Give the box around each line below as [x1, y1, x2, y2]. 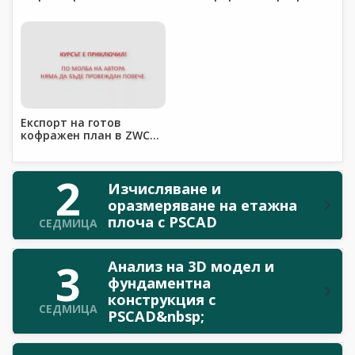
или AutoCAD [21, 139, 94, 155]
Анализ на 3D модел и [108, 256, 274, 276]
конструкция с [108, 289, 216, 309]
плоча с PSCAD [108, 212, 217, 231]
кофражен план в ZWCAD [21, 127, 165, 143]
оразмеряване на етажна [108, 195, 297, 215]
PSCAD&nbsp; [108, 306, 204, 326]
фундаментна [108, 273, 211, 292]
